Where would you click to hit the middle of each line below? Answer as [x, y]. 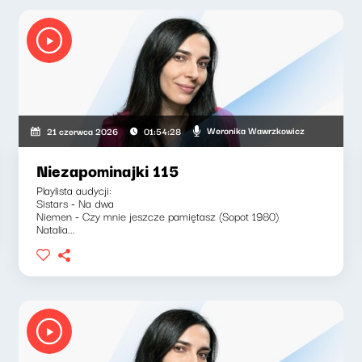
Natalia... [56, 228]
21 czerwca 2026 [82, 130]
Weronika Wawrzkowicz [256, 130]
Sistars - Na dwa [76, 202]
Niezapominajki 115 [108, 170]
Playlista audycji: [74, 189]
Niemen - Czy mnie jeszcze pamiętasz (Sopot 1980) [158, 215]
